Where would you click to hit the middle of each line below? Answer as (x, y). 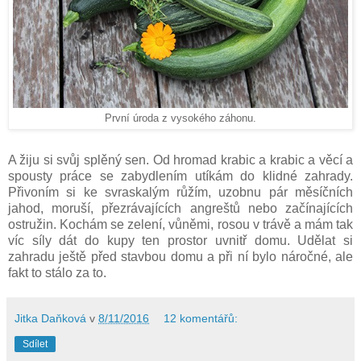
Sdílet (35, 344)
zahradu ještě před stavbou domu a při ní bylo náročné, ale (180, 256)
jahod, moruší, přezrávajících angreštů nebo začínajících (180, 208)
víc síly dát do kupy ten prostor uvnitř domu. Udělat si (180, 240)
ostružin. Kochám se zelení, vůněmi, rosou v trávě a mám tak (180, 224)
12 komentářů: (201, 318)
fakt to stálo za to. (57, 272)
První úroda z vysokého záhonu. (180, 118)
